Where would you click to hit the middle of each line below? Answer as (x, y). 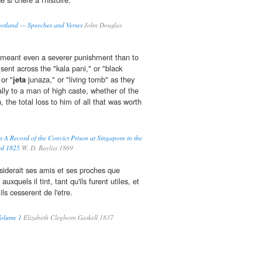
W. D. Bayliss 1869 (46, 148)
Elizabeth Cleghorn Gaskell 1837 (68, 218)
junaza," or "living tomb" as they (80, 80)
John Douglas (102, 25)
